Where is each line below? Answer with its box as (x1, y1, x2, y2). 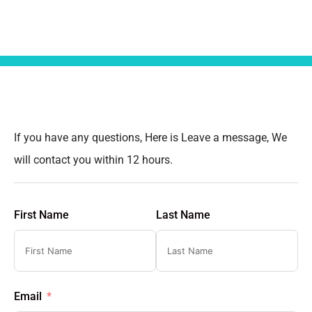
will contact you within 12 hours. (14, 153, 173, 167)
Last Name (156, 208, 210, 222)
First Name (14, 208, 69, 222)
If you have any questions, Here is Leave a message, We (14, 131, 287, 145)
